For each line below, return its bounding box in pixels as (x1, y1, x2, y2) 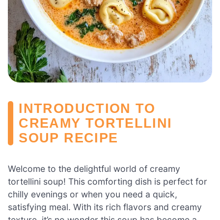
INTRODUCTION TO (19, 100, 156, 116)
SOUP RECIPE (19, 130, 118, 145)
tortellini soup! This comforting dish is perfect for (8, 176, 207, 187)
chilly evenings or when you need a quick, (8, 189, 177, 200)
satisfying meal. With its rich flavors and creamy (8, 202, 202, 213)
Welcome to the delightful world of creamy (8, 164, 180, 174)
